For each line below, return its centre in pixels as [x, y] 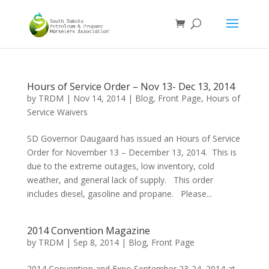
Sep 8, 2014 [96, 242]
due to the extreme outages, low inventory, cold [120, 166]
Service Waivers [57, 112]
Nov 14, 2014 [99, 98]
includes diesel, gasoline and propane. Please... [119, 194]
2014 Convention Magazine [88, 231]
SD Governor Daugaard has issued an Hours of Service [133, 138]
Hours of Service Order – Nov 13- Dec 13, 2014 [131, 86]
